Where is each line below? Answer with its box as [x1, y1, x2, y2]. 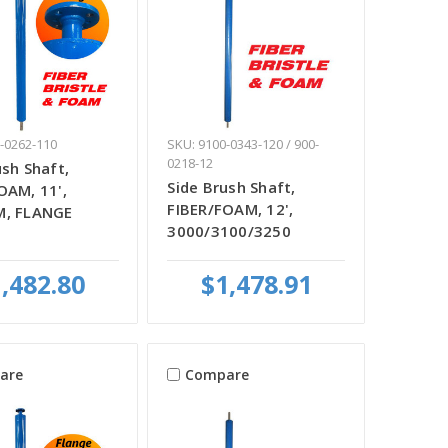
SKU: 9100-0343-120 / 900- [167, 134, 320, 153]
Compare [185, 365, 250, 385]
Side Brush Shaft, [167, 176, 296, 197]
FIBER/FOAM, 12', [167, 198, 294, 219]
